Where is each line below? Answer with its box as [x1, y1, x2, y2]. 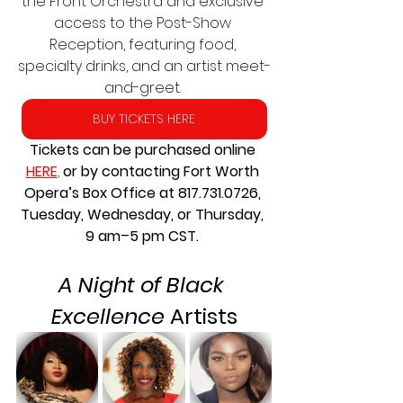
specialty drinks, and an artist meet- [17, 56, 271, 77]
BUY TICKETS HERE [93, 110, 195, 129]
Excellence [50, 301, 165, 332]
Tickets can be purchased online [29, 139, 259, 161]
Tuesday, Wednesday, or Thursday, [21, 204, 267, 226]
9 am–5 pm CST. [85, 226, 202, 247]
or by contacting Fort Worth [62, 161, 263, 183]
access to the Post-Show [53, 13, 235, 34]
